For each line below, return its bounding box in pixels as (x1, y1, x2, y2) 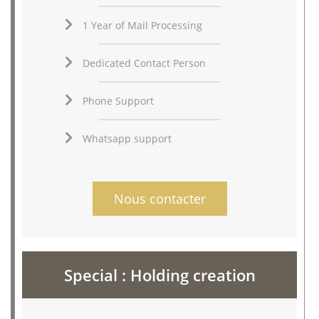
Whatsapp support (82, 131, 172, 145)
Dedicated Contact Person (82, 56, 206, 70)
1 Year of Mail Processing (82, 18, 202, 32)
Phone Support (82, 93, 154, 108)
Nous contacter (113, 189, 206, 207)
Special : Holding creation (63, 263, 256, 286)
